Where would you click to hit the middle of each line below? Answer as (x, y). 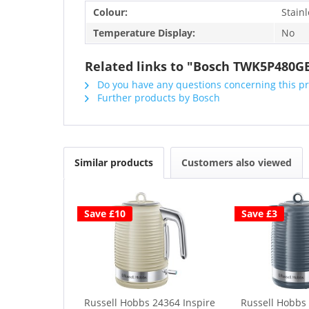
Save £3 (259, 214)
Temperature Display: (144, 33)
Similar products (114, 163)
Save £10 (105, 214)
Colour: (110, 12)
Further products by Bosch (157, 98)
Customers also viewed (237, 163)
